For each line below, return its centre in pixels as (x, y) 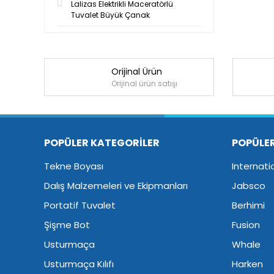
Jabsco (249, 186)
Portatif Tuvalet (80, 205)
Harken (248, 264)
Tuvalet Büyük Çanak (110, 15)
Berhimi (249, 205)
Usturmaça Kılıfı (79, 264)
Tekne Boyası (74, 166)
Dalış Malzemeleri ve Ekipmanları (116, 186)
